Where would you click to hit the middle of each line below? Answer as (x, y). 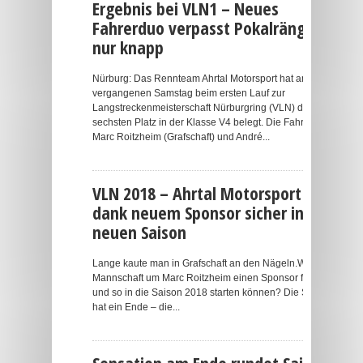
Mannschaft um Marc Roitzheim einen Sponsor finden (210, 278)
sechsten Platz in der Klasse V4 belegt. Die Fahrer (203, 122)
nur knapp (128, 47)
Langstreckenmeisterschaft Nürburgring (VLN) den (203, 108)
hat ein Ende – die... (136, 307)
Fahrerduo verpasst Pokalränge (203, 28)
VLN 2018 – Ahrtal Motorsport (197, 193)
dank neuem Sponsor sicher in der (212, 212)
